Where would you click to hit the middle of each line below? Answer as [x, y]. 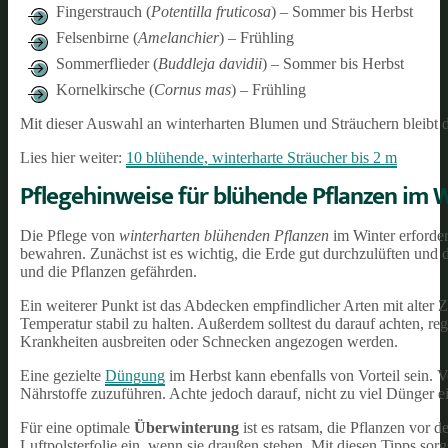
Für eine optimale [77, 427]
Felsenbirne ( [97, 37]
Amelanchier [178, 37]
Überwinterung [186, 427]
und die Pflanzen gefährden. [108, 271]
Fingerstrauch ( [103, 11]
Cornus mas [192, 89]
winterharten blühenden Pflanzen [224, 235]
